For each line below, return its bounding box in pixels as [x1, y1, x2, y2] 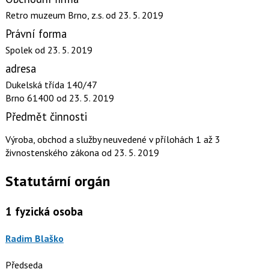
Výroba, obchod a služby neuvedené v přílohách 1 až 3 [5, 133, 220, 146]
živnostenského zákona [5, 147, 101, 159]
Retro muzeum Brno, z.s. [5, 8, 106, 21]
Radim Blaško [5, 232, 64, 245]
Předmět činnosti [5, 109, 87, 124]
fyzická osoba [11, 204, 83, 219]
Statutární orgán [5, 172, 110, 191]
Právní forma [5, 26, 67, 41]
